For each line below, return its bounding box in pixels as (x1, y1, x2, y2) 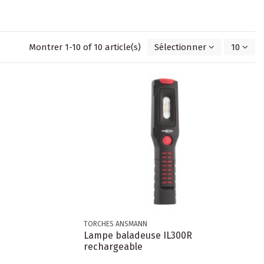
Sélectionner (154, 42, 206, 53)
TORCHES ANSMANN (83, 220, 147, 229)
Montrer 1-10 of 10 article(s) (28, 42, 143, 53)
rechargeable (83, 241, 143, 253)
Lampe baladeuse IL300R (83, 230, 192, 242)
